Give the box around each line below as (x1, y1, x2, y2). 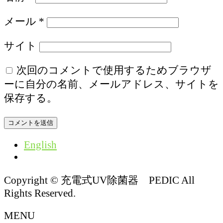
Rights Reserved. (4, 187, 76, 199)
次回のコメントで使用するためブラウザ (16, 64, 212, 76)
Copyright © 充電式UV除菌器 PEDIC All (4, 174, 195, 186)
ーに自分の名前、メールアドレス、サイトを (4, 78, 219, 90)
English (24, 139, 57, 151)
